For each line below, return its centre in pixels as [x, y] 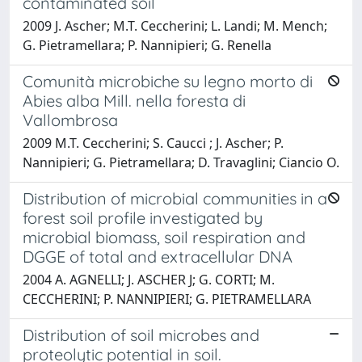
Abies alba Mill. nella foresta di [134, 100]
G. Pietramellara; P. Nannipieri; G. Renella [147, 45]
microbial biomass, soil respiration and [164, 237]
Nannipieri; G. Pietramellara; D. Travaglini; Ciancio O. [181, 162]
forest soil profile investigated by [143, 217]
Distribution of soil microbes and [141, 335]
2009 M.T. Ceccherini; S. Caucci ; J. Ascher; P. [153, 143]
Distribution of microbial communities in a [175, 198]
